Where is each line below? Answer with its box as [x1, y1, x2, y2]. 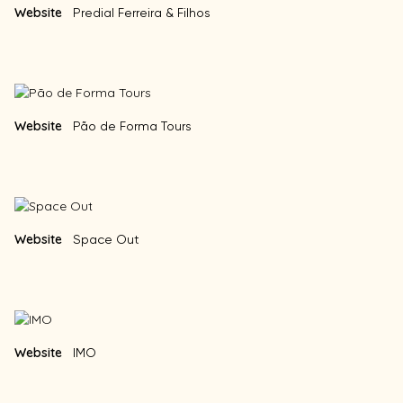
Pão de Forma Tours [73, 119, 192, 134]
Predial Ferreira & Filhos [73, 5, 210, 21]
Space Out [73, 232, 139, 247]
